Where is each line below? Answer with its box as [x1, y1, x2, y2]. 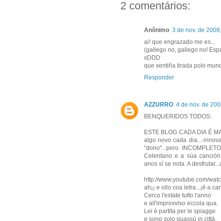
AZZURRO [144, 101, 173, 109]
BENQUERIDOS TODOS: [144, 113, 212, 120]
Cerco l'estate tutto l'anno [144, 192, 211, 199]
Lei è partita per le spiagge [144, 208, 216, 215]
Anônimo [144, 27, 169, 34]
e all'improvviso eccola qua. [144, 200, 218, 207]
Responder [144, 74, 174, 81]
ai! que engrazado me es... [144, 38, 215, 46]
